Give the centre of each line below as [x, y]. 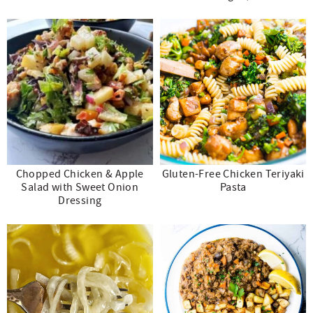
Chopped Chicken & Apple [80, 174]
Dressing [80, 200]
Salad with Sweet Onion [80, 187]
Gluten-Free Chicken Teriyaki [233, 174]
